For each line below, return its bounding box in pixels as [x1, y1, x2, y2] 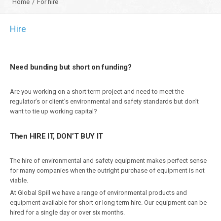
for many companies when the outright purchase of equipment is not [10, 167, 205, 174]
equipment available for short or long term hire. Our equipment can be [10, 199, 207, 206]
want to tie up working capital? [10, 108, 97, 115]
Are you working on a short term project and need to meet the [10, 88, 184, 95]
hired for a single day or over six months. [10, 209, 125, 216]
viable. [10, 177, 28, 184]
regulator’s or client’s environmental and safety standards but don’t [10, 98, 199, 105]
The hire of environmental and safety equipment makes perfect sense [10, 157, 207, 164]
